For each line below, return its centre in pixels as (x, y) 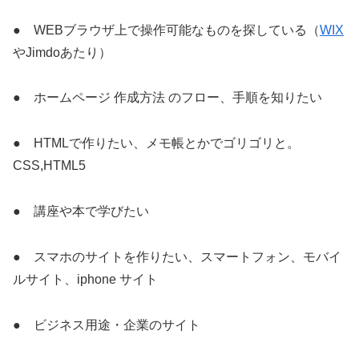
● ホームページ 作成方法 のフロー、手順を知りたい (167, 98)
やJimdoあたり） (62, 52)
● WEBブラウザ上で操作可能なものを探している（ (166, 30)
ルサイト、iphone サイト (85, 279)
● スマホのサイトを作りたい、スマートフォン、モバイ (177, 256)
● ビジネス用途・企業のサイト (107, 325)
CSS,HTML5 (49, 166)
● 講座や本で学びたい (81, 212)
